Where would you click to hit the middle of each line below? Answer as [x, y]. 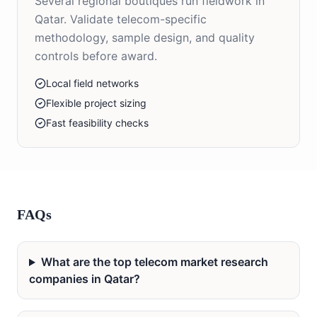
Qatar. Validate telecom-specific [121, 19]
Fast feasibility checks [97, 123]
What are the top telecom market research [154, 262]
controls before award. [96, 56]
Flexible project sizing [96, 103]
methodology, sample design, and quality [145, 38]
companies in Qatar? [85, 279]
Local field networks [92, 83]
